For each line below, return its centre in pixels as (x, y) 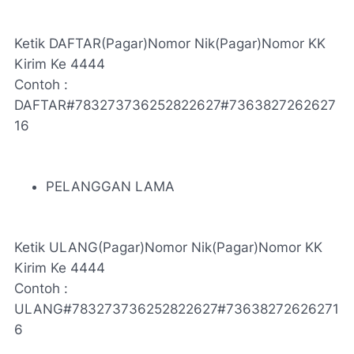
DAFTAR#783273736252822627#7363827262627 (175, 105)
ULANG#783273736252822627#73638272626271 (177, 309)
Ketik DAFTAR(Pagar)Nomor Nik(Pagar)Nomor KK (170, 43)
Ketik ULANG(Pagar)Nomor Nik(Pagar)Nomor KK (168, 247)
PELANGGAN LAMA (110, 186)
